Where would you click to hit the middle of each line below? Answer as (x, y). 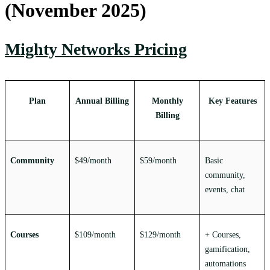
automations (225, 264)
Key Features (232, 101)
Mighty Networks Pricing (96, 49)
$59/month (158, 161)
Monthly (167, 101)
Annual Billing (102, 101)
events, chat (225, 190)
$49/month (93, 161)
